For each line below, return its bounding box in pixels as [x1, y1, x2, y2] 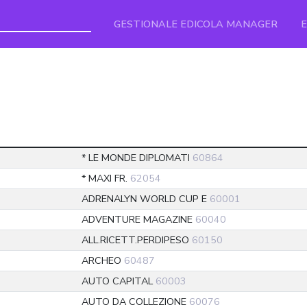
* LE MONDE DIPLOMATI [82, 151, 193, 164]
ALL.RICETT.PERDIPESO [82, 233, 192, 247]
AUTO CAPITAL [82, 274, 156, 288]
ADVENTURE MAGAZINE [82, 212, 195, 226]
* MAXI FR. [82, 171, 130, 185]
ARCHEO [82, 254, 124, 267]
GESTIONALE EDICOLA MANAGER [114, 17, 278, 31]
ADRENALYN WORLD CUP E [82, 192, 210, 206]
